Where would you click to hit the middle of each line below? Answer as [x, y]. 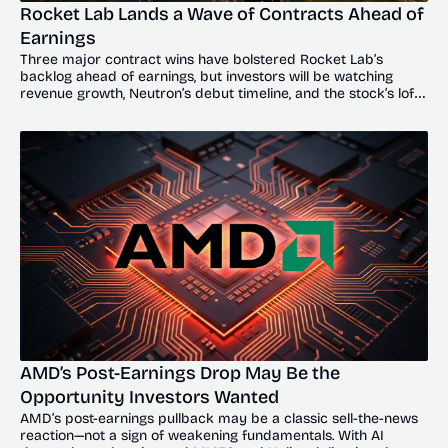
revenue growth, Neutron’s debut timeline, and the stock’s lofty [223, 94]
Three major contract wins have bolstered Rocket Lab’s [201, 60]
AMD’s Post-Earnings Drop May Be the [180, 372]
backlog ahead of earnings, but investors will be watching [206, 77]
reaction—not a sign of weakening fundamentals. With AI [202, 435]
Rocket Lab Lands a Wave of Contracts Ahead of [222, 14]
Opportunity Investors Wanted [149, 396]
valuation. [50, 111]
